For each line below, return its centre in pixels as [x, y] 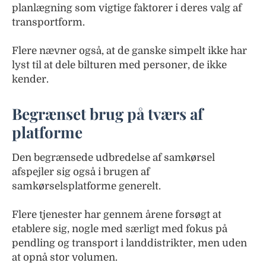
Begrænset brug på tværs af [107, 114]
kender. [30, 80]
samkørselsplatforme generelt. [86, 186]
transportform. [48, 23]
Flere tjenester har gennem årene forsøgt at [117, 215]
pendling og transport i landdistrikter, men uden [129, 243]
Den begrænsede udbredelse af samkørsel [113, 158]
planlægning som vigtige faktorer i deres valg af [127, 8]
